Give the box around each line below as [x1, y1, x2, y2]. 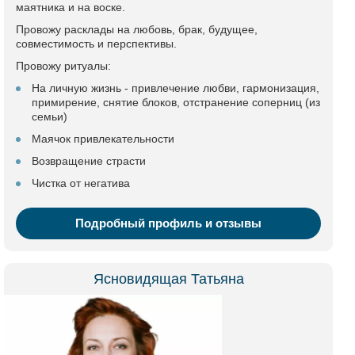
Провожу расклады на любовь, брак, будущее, [16, 23, 258, 36]
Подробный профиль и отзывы [75, 216, 261, 230]
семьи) [32, 110, 67, 123]
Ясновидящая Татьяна [93, 271, 244, 287]
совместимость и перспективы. [16, 37, 177, 50]
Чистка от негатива [32, 177, 130, 189]
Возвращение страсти [32, 155, 146, 167]
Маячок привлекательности [32, 132, 174, 145]
